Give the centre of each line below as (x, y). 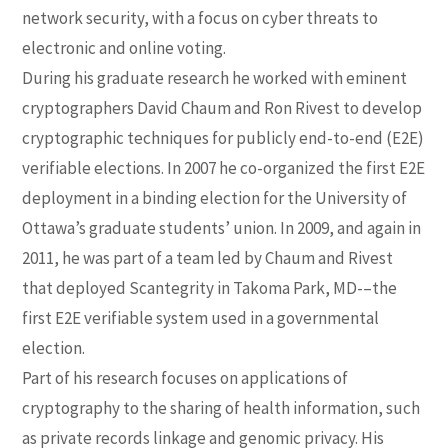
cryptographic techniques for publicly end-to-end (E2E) (223, 137)
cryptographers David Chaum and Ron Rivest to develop (222, 107)
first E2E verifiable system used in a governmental (201, 317)
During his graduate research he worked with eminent (215, 77)
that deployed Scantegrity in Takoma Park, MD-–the (210, 287)
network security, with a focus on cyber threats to (200, 17)
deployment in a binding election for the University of (215, 197)
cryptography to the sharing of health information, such (221, 407)
